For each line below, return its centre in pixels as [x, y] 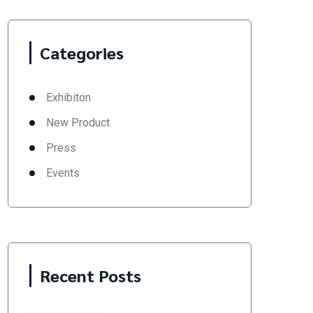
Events [63, 173]
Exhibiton [68, 97]
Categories [81, 52]
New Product [78, 123]
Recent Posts [90, 275]
